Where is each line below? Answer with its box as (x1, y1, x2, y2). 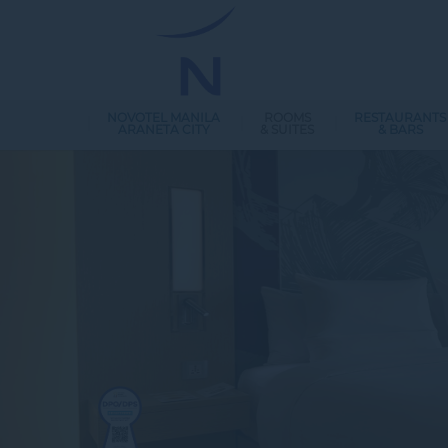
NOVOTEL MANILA (107, 110, 220, 125)
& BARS (377, 122, 423, 137)
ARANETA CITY (117, 122, 210, 137)
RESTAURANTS (354, 110, 446, 125)
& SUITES (260, 122, 314, 137)
